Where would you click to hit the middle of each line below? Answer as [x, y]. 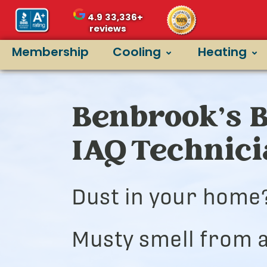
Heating [222, 52]
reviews [108, 29]
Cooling [137, 52]
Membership [50, 52]
